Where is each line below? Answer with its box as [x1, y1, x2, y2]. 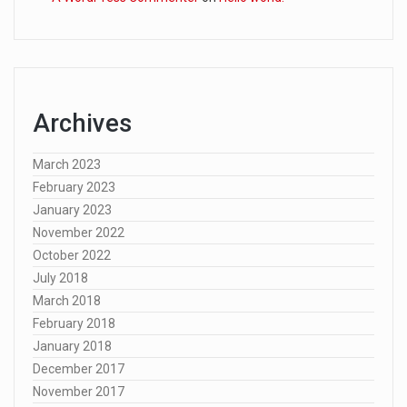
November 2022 [33, 224, 124, 240]
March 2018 [33, 293, 101, 308]
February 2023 [33, 179, 115, 194]
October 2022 [33, 247, 111, 263]
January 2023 [33, 202, 112, 217]
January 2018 [33, 338, 112, 353]
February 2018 [33, 315, 115, 331]
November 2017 [33, 383, 124, 399]
